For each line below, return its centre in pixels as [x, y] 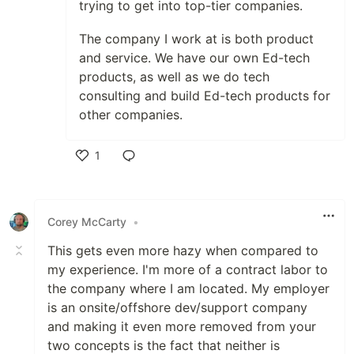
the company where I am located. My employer [188, 288]
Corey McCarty [87, 222]
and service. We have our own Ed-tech [194, 57]
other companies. [131, 114]
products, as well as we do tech [174, 76]
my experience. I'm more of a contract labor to [188, 269]
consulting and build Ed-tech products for [205, 95]
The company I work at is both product [196, 38]
